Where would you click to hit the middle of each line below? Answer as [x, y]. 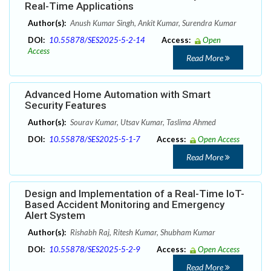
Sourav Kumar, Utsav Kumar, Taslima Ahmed [142, 122]
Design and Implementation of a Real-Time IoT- [135, 194]
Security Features [66, 106]
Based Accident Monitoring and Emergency [125, 205]
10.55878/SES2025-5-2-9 [95, 250]
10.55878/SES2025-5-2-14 [97, 40]
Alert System [55, 216]
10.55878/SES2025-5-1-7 [95, 139]
